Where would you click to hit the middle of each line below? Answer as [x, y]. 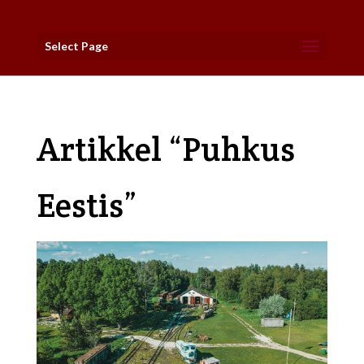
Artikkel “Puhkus [165, 149]
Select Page [76, 46]
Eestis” [86, 205]
